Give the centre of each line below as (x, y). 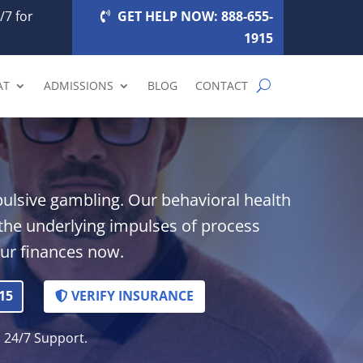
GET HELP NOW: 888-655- (195, 16)
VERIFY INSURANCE (133, 296)
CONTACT (221, 85)
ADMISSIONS (78, 85)
